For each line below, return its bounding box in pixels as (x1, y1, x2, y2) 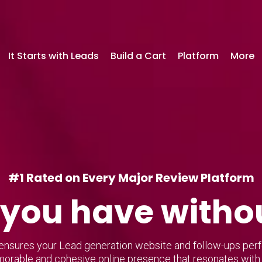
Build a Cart (110, 49, 166, 63)
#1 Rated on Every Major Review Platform (8, 170, 254, 186)
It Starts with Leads (8, 49, 99, 63)
